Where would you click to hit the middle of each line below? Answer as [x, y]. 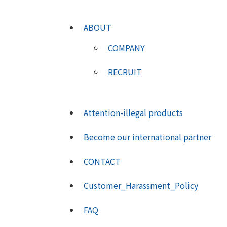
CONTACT [102, 161]
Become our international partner [147, 137]
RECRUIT [125, 72]
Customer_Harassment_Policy [141, 185]
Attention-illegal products [133, 112]
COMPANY [126, 48]
